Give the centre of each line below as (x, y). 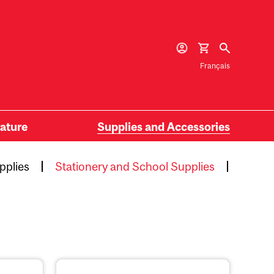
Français (215, 65)
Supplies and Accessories (164, 127)
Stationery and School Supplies (135, 167)
